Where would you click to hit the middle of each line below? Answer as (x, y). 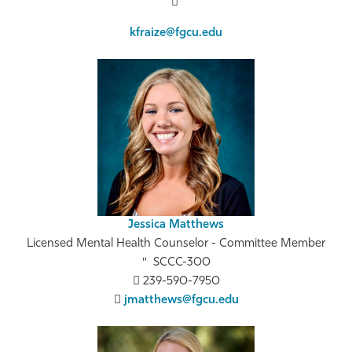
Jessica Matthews (176, 225)
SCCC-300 (181, 263)
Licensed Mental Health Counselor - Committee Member (176, 244)
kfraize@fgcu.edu (176, 34)
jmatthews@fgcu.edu (181, 301)
